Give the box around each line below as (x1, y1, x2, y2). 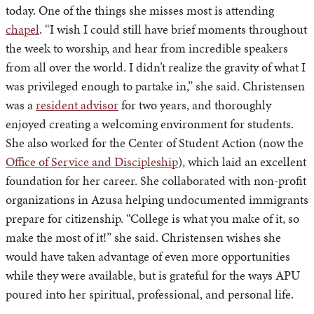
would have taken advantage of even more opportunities (6, 247, 290, 266)
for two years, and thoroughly (118, 96, 271, 114)
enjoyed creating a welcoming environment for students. (6, 115, 294, 133)
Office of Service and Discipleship (6, 153, 178, 171)
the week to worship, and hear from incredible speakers (6, 39, 288, 57)
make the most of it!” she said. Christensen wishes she (6, 228, 281, 247)
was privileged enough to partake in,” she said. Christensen (6, 77, 305, 95)
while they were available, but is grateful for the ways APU (6, 266, 300, 285)
